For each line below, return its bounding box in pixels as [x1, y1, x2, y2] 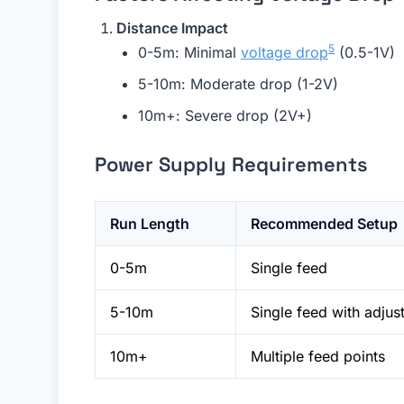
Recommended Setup [251, 215, 398, 234]
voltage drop [241, 43, 328, 62]
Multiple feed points [251, 347, 385, 366]
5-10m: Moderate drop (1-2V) [138, 75, 338, 94]
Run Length [110, 215, 189, 234]
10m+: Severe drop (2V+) [138, 106, 312, 125]
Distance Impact [116, 19, 228, 38]
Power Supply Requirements [95, 151, 368, 178]
